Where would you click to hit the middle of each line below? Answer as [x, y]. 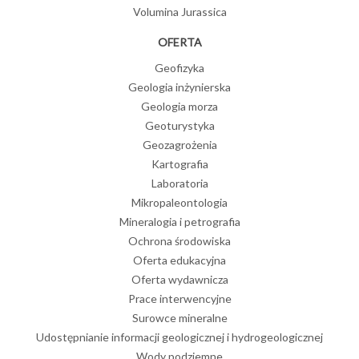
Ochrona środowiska [179, 241]
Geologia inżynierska [179, 87]
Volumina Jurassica [179, 12]
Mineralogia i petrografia [179, 222]
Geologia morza [179, 107]
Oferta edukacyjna [179, 260]
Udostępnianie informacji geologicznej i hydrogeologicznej [179, 337]
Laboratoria [179, 184]
